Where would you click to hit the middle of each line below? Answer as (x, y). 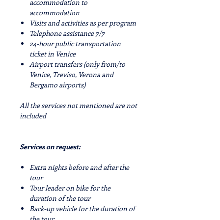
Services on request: (50, 147)
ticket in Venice (53, 54)
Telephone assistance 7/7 (67, 33)
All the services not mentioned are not (78, 105)
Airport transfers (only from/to (77, 64)
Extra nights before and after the (79, 167)
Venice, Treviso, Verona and (71, 74)
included (33, 116)
